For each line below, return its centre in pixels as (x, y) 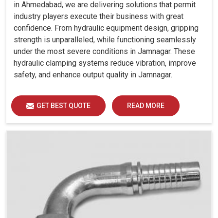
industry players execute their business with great (99, 16)
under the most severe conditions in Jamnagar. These (104, 51)
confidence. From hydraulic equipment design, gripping (106, 28)
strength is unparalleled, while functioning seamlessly (105, 39)
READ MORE (146, 105)
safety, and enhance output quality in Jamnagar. (93, 74)
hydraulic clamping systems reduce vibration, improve (105, 63)
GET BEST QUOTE (64, 105)
